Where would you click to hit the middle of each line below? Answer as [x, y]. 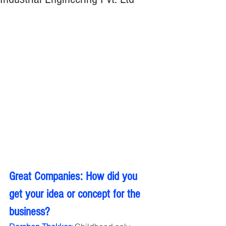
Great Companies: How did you [75, 176]
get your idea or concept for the [76, 194]
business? [30, 211]
